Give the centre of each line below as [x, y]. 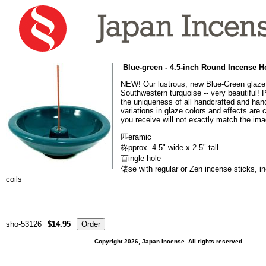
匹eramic [136, 137]
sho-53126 [24, 224]
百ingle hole [141, 158]
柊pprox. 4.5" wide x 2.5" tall [170, 148]
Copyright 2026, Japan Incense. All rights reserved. [169, 241]
